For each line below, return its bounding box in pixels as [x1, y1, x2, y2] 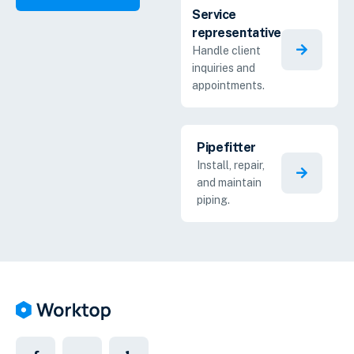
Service [192, 6, 237, 22]
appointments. [192, 78, 265, 92]
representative [192, 24, 281, 40]
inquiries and [192, 61, 256, 74]
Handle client [192, 43, 262, 57]
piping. [197, 193, 231, 206]
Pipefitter [197, 139, 257, 155]
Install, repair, [197, 158, 265, 171]
